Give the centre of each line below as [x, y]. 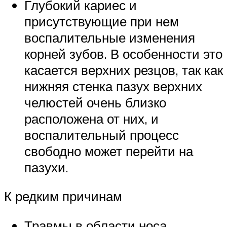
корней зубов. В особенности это [123, 53]
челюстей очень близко [95, 102]
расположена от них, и [91, 118]
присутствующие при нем [102, 21]
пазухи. [46, 167]
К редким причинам [63, 196]
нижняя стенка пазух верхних [113, 86]
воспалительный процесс [102, 135]
